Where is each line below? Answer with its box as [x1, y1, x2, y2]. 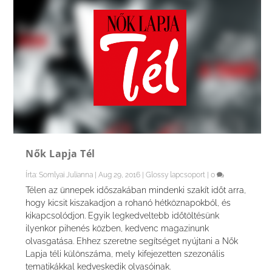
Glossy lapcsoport [146, 170, 206, 179]
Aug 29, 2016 [98, 170, 141, 179]
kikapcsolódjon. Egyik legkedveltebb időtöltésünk [25, 210, 220, 220]
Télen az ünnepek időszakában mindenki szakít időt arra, [25, 185, 246, 195]
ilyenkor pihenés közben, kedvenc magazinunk [25, 223, 209, 233]
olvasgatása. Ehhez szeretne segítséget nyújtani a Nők [25, 236, 239, 246]
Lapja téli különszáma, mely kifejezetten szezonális [25, 248, 225, 259]
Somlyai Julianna [39, 170, 93, 179]
